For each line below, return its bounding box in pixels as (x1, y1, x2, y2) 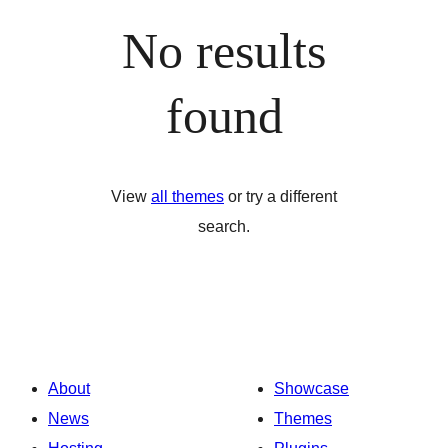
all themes (151, 188, 224, 205)
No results (122, 22, 326, 79)
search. (198, 218, 250, 235)
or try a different (224, 188, 337, 205)
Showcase (274, 380, 349, 397)
